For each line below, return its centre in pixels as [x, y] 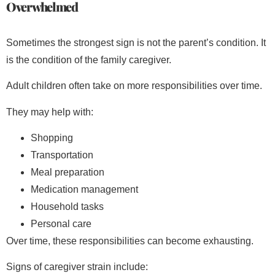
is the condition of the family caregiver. [89, 60]
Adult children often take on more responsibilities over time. [134, 86]
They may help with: [50, 112]
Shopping [52, 137]
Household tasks [67, 206]
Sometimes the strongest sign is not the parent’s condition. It [136, 42]
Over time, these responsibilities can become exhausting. [130, 241]
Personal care [61, 223]
